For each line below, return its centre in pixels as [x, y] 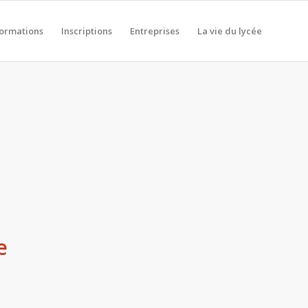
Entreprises [155, 31]
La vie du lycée [230, 31]
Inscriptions [87, 31]
